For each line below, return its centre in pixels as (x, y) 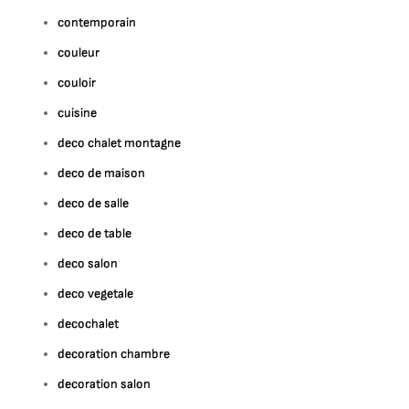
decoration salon (105, 384)
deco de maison (102, 173)
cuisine (78, 113)
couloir (77, 83)
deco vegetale (96, 294)
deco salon (88, 263)
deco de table (95, 233)
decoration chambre (114, 354)
